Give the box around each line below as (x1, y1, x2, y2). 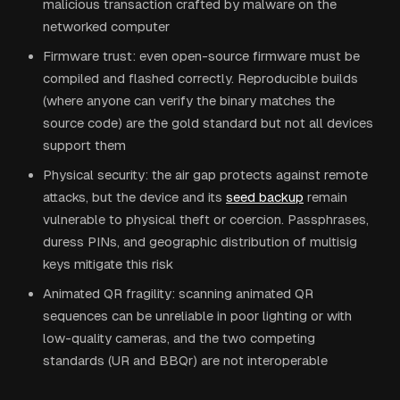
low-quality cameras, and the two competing (43, 330, 315, 346)
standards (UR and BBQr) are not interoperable (43, 353, 328, 368)
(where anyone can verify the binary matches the (43, 93, 335, 108)
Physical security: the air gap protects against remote (43, 167, 368, 182)
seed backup (226, 189, 304, 204)
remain (304, 189, 347, 204)
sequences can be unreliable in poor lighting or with (43, 308, 352, 323)
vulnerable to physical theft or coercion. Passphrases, (43, 212, 369, 227)
